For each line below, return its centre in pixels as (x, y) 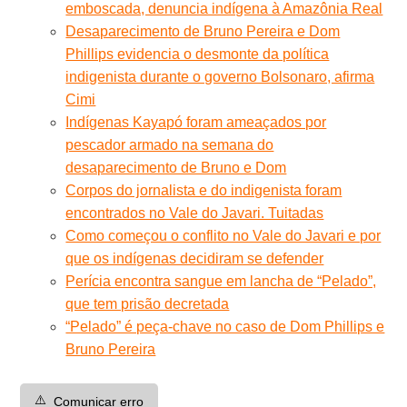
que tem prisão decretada (148, 303)
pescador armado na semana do (170, 144)
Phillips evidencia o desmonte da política (198, 54)
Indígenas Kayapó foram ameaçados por (196, 122)
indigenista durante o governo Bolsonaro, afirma (220, 76)
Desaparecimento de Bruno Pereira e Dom (203, 31)
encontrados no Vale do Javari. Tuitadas (195, 213)
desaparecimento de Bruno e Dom (176, 167)
